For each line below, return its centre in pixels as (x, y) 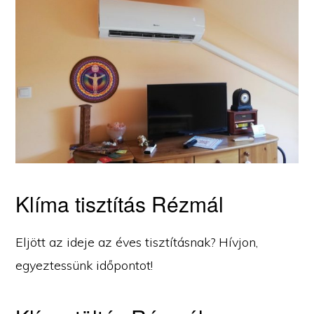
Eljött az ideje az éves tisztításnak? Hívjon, (137, 242)
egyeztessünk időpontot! (84, 265)
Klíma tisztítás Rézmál (120, 203)
